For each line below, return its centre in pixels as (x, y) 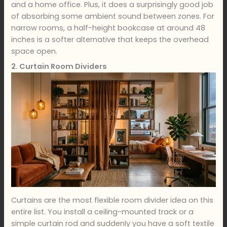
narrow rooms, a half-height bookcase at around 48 (108, 28)
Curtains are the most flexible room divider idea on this (112, 200)
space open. (34, 51)
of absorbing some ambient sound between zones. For (113, 16)
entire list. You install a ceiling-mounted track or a (103, 212)
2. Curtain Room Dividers (59, 67)
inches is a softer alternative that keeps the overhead (110, 39)
